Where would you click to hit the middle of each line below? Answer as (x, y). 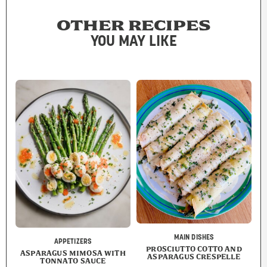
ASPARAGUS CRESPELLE (194, 257)
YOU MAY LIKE (133, 42)
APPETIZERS (73, 242)
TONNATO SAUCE (73, 260)
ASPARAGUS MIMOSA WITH (73, 253)
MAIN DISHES (194, 238)
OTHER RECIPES (133, 26)
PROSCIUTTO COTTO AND (194, 249)
